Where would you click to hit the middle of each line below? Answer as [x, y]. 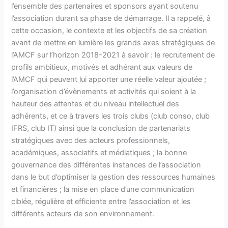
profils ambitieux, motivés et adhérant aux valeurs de [102, 67]
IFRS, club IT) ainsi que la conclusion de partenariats [101, 128]
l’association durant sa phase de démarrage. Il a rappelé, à [111, 18]
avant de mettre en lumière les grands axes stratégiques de [113, 42]
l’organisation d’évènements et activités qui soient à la [104, 91]
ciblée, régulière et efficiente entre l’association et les [101, 201]
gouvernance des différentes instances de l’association [106, 165]
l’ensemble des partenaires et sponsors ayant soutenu [105, 6]
